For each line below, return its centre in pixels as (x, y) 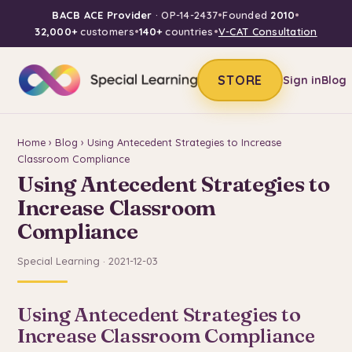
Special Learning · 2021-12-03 (88, 261)
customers (106, 31)
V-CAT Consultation (268, 31)
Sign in (302, 80)
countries (188, 31)
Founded (247, 15)
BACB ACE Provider (102, 15)
